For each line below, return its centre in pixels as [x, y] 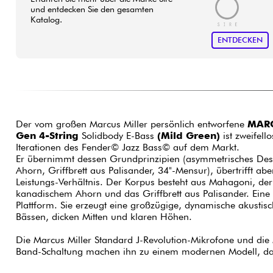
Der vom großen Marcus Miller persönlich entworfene [131, 124]
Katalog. [46, 19]
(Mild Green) [188, 136]
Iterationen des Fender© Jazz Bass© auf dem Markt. [129, 147]
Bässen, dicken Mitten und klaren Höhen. [105, 217]
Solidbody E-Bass [118, 136]
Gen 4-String [47, 136]
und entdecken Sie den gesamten [92, 9]
